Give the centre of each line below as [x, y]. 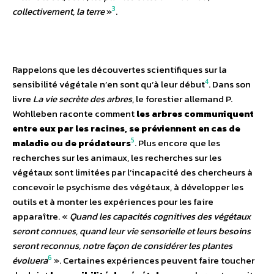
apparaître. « [41, 216]
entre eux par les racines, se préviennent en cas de [126, 128]
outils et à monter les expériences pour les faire [113, 201]
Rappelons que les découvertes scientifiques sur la [120, 69]
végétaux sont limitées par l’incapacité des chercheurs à [132, 172]
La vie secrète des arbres [83, 98]
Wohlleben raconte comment [74, 113]
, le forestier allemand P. [182, 98]
